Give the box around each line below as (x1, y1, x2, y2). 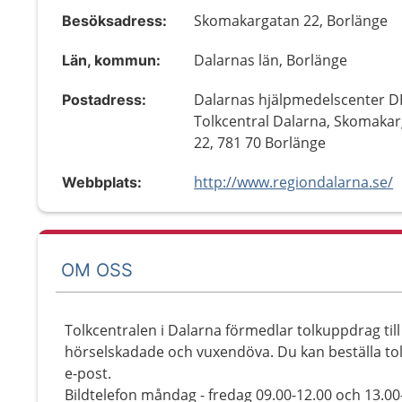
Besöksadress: (62, 12, 167, 30)
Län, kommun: (62, 51, 161, 69)
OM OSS (61, 258, 133, 281)
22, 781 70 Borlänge (194, 133, 327, 153)
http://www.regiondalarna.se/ (194, 172, 394, 192)
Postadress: (62, 91, 146, 109)
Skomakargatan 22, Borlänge (194, 11, 389, 31)
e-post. (65, 363, 111, 383)
